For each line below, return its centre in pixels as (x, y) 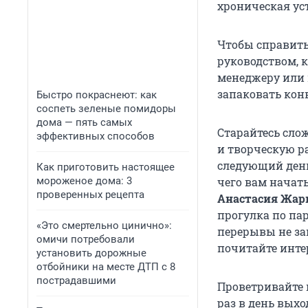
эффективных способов (96, 136)
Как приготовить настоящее (106, 167)
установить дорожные (91, 253)
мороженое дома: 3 (84, 181)
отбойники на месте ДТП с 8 (106, 267)
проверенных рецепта (90, 195)
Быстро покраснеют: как (97, 95)
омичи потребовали (86, 239)
